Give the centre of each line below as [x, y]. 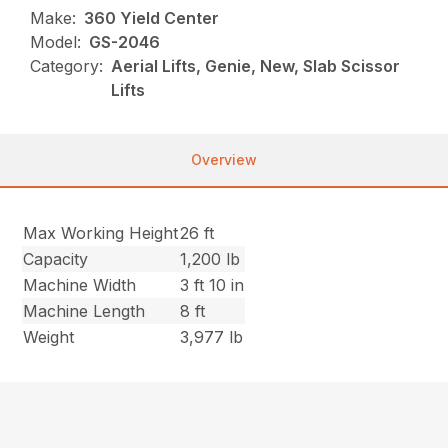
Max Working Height [101, 233]
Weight [49, 337]
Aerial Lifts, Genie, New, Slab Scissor [256, 66]
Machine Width [80, 285]
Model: [56, 42]
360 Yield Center [152, 18]
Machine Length [84, 311]
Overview [224, 159]
